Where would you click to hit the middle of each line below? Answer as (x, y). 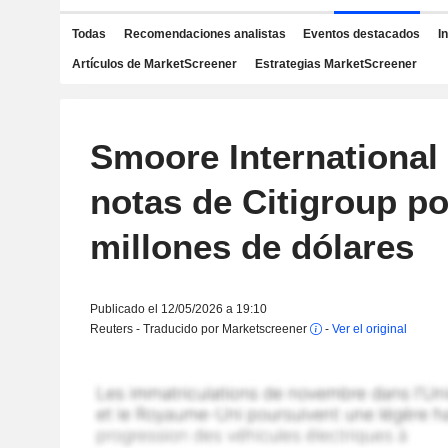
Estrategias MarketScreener (335, 64)
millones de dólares (251, 246)
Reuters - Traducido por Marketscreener (199, 329)
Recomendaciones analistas (204, 34)
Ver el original (369, 329)
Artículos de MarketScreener (154, 64)
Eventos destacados (361, 34)
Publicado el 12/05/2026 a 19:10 (178, 309)
